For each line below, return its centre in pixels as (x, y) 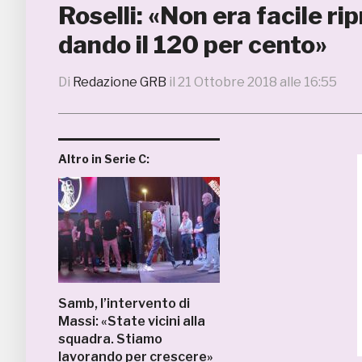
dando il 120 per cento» (193, 44)
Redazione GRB (120, 82)
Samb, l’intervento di (124, 303)
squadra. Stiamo (110, 339)
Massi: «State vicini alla (132, 321)
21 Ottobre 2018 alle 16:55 (257, 82)
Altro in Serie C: (104, 159)
